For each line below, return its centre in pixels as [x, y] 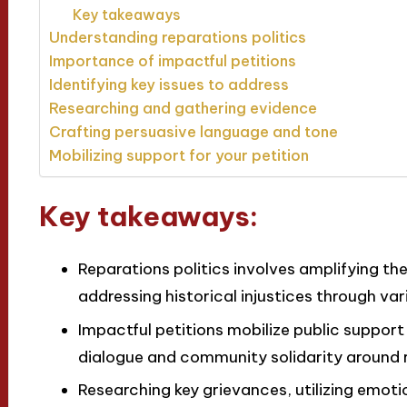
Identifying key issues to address [169, 85]
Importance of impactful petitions [172, 61]
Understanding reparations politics [177, 38]
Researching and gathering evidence [183, 109]
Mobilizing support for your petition [179, 156]
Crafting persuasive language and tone [193, 132]
